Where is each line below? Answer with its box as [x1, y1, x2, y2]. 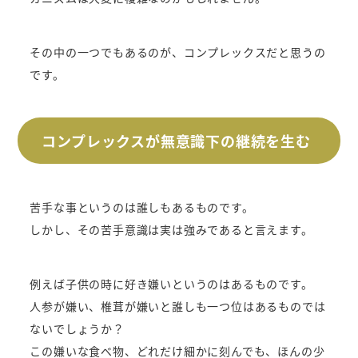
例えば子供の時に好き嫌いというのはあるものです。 [30, 275, 313, 292]
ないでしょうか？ [30, 320, 125, 336]
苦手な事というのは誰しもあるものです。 [30, 198, 254, 215]
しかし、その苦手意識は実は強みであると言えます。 [30, 221, 313, 237]
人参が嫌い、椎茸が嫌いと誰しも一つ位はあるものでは [30, 297, 326, 314]
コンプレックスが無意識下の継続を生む [42, 129, 311, 151]
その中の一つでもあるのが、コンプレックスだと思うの [30, 43, 326, 60]
